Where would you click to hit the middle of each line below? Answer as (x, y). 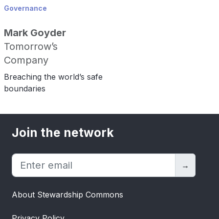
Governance (25, 8)
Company (26, 60)
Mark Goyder (35, 33)
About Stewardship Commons (67, 195)
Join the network (63, 132)
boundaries (25, 88)
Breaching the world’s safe (53, 77)
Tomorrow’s (31, 46)
